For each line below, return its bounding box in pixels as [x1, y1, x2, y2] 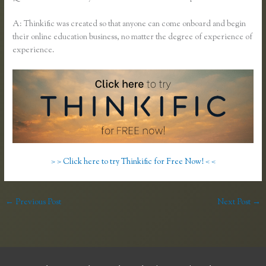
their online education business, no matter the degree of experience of [12, 31, 253, 43]
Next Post [217, 197, 252, 209]
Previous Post [14, 197, 62, 209]
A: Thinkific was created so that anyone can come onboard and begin [12, 18, 246, 30]
